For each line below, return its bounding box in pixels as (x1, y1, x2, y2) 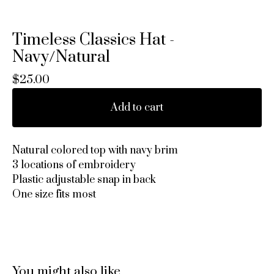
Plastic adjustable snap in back (12, 173, 156, 187)
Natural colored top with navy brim (12, 144, 178, 157)
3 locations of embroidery (12, 158, 136, 172)
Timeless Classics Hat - (12, 30, 174, 50)
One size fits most (12, 188, 96, 201)
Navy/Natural (12, 47, 110, 67)
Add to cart (111, 101, 163, 114)
